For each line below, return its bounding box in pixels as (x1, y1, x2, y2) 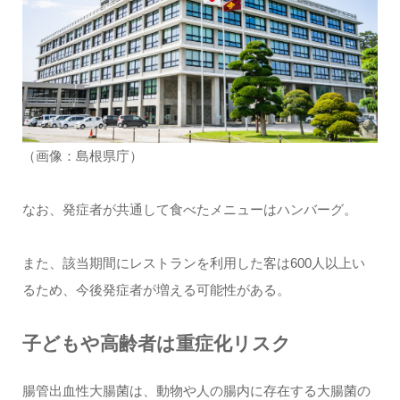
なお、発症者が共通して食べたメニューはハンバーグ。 (21, 202, 357, 218)
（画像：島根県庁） (21, 148, 143, 164)
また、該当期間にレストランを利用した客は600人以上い (21, 255, 365, 271)
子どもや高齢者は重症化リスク (21, 333, 291, 354)
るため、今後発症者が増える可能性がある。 (21, 282, 290, 298)
